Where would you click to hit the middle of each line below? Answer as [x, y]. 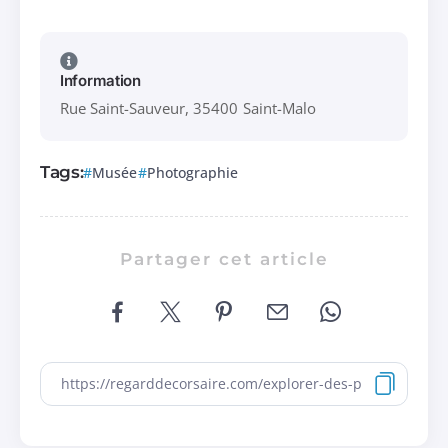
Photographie [192, 172]
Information [100, 80]
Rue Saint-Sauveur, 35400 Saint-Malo [188, 107]
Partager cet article [224, 258]
